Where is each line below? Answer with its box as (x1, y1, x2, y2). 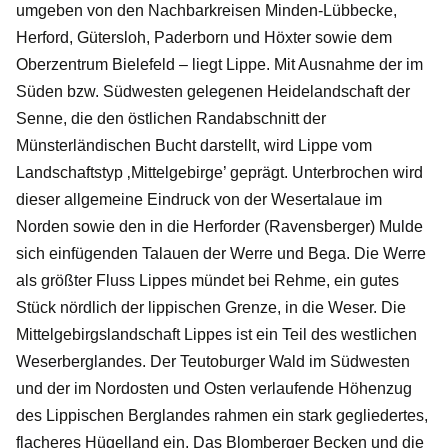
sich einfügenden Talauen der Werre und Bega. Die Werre (16, 244, 426, 262)
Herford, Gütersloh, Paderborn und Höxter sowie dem (16, 28, 392, 46)
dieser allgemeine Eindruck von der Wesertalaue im (16, 190, 382, 208)
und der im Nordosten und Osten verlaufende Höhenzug (16, 379, 412, 397)
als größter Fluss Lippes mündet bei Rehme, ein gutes (16, 271, 399, 289)
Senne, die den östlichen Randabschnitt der (16, 109, 326, 127)
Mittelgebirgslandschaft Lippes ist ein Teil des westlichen (16, 325, 417, 343)
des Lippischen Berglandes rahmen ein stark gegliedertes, (16, 406, 428, 424)
